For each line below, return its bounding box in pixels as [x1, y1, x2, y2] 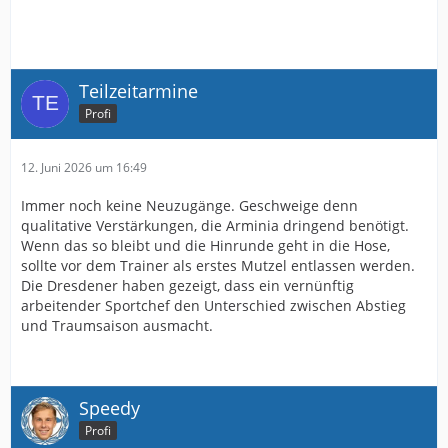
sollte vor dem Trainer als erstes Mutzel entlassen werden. [21, 255, 415, 275]
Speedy [79, 395, 140, 420]
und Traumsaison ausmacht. [21, 315, 213, 335]
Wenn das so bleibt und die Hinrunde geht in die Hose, [21, 235, 390, 255]
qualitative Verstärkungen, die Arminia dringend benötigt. [21, 215, 409, 235]
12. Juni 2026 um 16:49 [21, 158, 147, 176]
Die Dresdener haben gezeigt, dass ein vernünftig [21, 275, 354, 295]
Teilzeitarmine [79, 78, 198, 103]
